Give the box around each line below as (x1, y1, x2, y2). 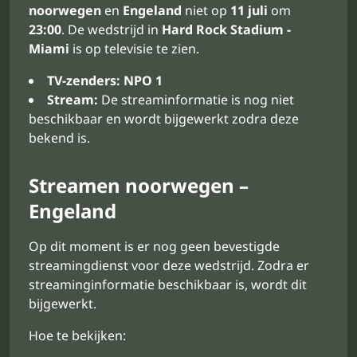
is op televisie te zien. (69, 40, 199, 57)
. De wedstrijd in (61, 21, 162, 38)
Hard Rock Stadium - (162, 21, 291, 38)
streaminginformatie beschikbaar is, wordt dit (29, 276, 307, 293)
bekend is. (29, 129, 90, 147)
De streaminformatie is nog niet (98, 91, 294, 108)
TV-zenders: (47, 72, 120, 89)
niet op (182, 2, 230, 19)
